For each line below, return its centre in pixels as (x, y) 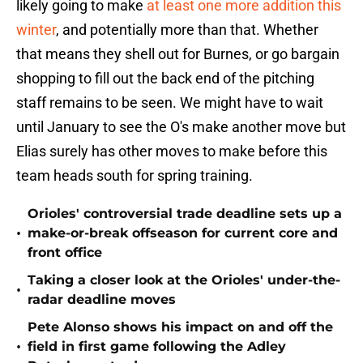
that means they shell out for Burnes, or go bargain (178, 54)
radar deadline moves (102, 300)
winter (36, 30)
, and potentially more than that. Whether (187, 30)
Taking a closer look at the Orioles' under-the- (184, 280)
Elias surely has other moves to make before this (172, 152)
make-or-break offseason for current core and (183, 233)
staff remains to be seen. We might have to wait (170, 103)
